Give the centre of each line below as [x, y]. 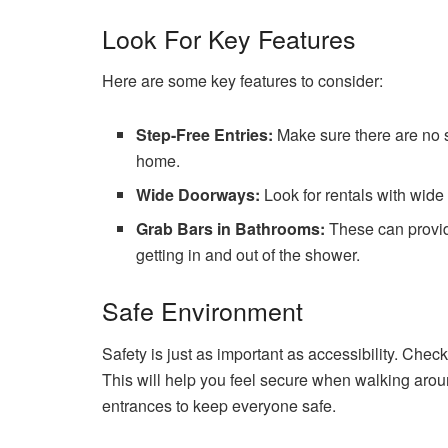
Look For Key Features [229, 37]
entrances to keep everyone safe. [219, 405]
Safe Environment [202, 310]
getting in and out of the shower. [248, 255]
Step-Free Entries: [205, 135]
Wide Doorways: [198, 195]
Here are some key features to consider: [242, 81]
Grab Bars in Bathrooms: [231, 229]
